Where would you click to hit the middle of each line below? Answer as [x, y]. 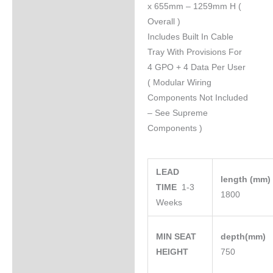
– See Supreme [177, 113]
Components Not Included [197, 97]
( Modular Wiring [179, 82]
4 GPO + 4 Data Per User [196, 67]
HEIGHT [174, 252]
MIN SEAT [176, 237]
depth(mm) [245, 237]
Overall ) [164, 21]
